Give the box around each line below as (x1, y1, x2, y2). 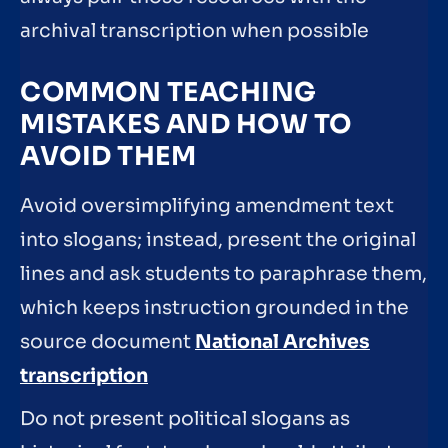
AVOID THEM (20, 139, 196, 173)
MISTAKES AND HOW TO (20, 107, 352, 141)
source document (20, 329, 195, 354)
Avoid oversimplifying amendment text (20, 193, 394, 218)
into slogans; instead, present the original (20, 227, 416, 252)
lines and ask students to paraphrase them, (20, 261, 427, 286)
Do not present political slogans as (20, 407, 350, 432)
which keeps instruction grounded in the (20, 295, 409, 320)
